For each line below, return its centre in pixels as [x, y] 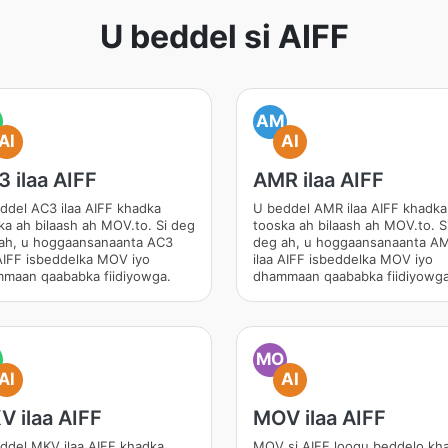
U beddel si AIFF [224, 36]
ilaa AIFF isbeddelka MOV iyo [343, 259]
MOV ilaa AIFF [319, 418]
